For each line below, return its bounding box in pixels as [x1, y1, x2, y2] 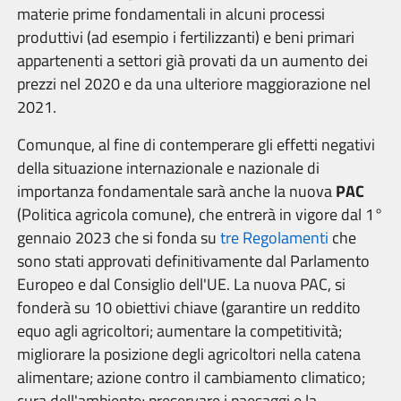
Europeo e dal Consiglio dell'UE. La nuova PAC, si [17, 272, 346, 296]
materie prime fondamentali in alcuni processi [17, 2, 325, 26]
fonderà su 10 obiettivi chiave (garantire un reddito [17, 295, 361, 320]
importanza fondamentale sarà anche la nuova [17, 179, 336, 203]
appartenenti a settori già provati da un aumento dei [17, 48, 368, 73]
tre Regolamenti [220, 226, 328, 250]
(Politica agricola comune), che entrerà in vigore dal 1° [17, 202, 383, 226]
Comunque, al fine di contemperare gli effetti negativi [17, 132, 375, 157]
